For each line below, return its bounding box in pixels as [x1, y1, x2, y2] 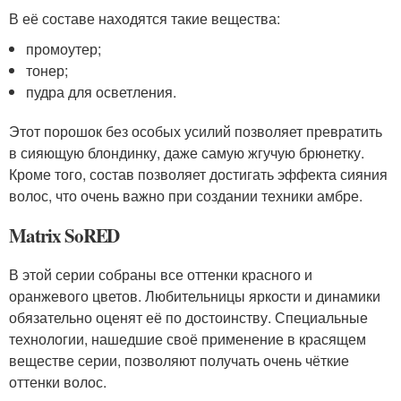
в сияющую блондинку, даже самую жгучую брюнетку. [9, 142, 364, 163]
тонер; [26, 60, 69, 81]
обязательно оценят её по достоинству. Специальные [9, 307, 368, 328]
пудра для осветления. [26, 81, 177, 102]
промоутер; [26, 38, 102, 59]
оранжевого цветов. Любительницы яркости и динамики [9, 286, 380, 306]
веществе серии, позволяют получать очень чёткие [9, 350, 349, 371]
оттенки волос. [9, 371, 107, 392]
